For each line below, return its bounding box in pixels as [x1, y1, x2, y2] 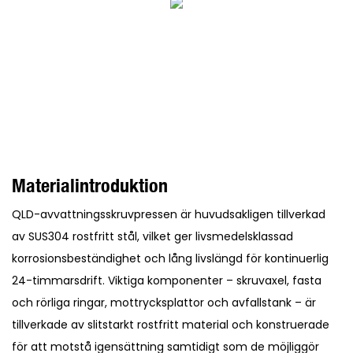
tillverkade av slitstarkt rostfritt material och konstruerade [12, 316, 329, 333]
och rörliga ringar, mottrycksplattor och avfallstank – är [12, 294, 316, 310]
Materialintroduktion [12, 173, 168, 197]
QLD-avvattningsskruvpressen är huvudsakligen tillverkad [12, 206, 325, 222]
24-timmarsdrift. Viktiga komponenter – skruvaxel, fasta [12, 272, 321, 288]
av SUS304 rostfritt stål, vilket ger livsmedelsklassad [12, 228, 293, 244]
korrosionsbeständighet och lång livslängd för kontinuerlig [12, 250, 329, 266]
